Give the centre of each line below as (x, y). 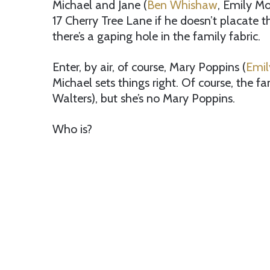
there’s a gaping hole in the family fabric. (156, 36)
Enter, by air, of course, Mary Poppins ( (149, 67)
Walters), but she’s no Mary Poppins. (144, 99)
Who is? (72, 129)
